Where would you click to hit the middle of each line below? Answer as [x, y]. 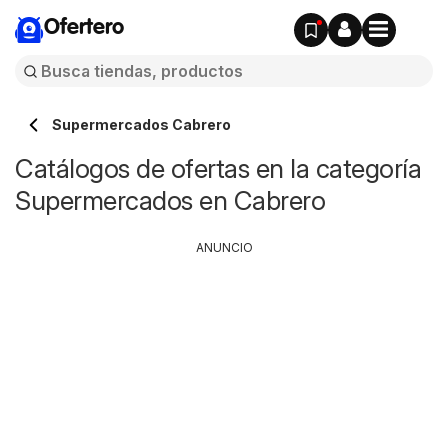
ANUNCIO [224, 247]
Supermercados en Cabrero [170, 200]
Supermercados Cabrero [141, 124]
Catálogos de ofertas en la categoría [218, 168]
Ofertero [84, 28]
